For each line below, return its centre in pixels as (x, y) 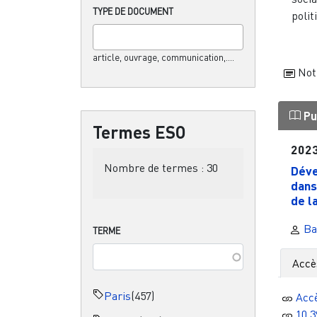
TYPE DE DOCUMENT (133, 11)
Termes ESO (139, 132)
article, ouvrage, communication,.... (163, 57)
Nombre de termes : (155, 167)
